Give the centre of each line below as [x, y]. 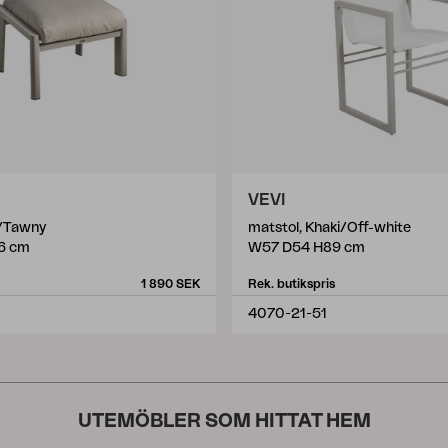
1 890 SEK [170, 284]
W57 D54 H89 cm [306, 248]
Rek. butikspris [291, 284]
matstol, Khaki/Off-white [329, 228]
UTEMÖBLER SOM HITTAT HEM [224, 421]
